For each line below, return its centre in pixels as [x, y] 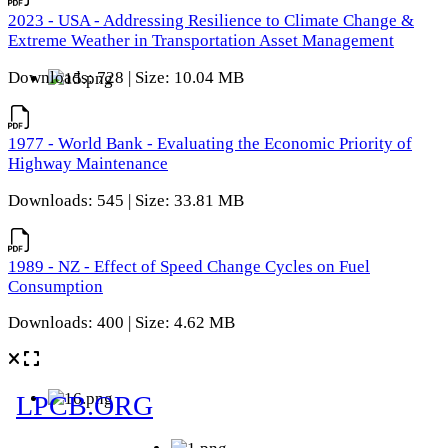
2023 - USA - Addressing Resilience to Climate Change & [211, 21]
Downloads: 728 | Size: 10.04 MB [126, 78]
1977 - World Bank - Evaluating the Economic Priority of [210, 144]
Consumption [55, 286]
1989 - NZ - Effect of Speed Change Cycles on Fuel [189, 266]
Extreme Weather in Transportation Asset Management [201, 41]
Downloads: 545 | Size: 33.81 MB [126, 200]
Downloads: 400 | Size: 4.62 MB [121, 323]
